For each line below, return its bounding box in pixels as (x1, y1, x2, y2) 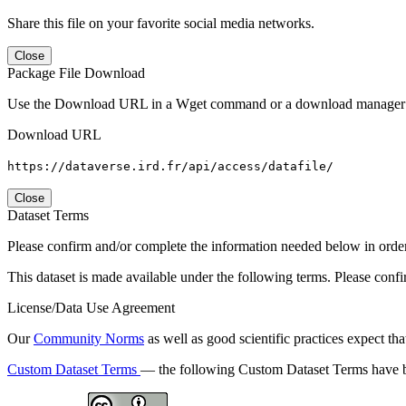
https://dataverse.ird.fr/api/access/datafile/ (7, 159, 333, 173)
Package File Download (7, 64, 145, 81)
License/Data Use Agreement (7, 299, 175, 315)
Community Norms (34, 330, 144, 346)
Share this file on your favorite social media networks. (7, 14, 314, 31)
